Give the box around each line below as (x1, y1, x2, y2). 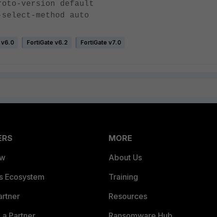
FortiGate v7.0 (80, 39, 121, 46)
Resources (108, 191, 147, 201)
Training (108, 172, 138, 182)
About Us (108, 153, 142, 162)
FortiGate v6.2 (27, 39, 68, 46)
